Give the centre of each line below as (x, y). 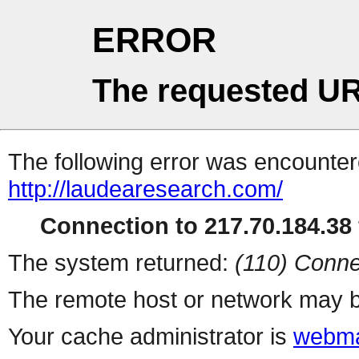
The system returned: (121, 263)
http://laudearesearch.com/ (145, 189)
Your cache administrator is (151, 337)
